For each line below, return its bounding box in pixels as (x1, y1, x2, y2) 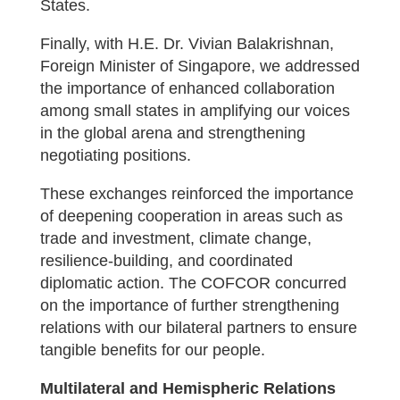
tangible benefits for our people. (39, 341, 265, 359)
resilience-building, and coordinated (39, 252, 293, 270)
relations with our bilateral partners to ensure (39, 319, 357, 337)
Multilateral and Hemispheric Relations (39, 379, 336, 397)
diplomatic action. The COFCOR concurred (39, 274, 346, 292)
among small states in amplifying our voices (39, 102, 350, 120)
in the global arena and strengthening (39, 124, 305, 142)
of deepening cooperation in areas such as (39, 207, 343, 225)
